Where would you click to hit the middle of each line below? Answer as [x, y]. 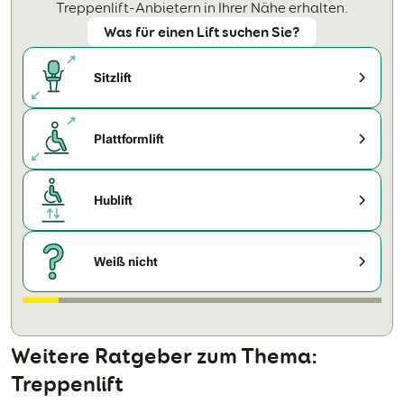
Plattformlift [129, 138]
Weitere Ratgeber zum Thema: [164, 356]
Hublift [113, 200]
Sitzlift [113, 77]
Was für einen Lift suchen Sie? [202, 32]
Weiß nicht [126, 261]
